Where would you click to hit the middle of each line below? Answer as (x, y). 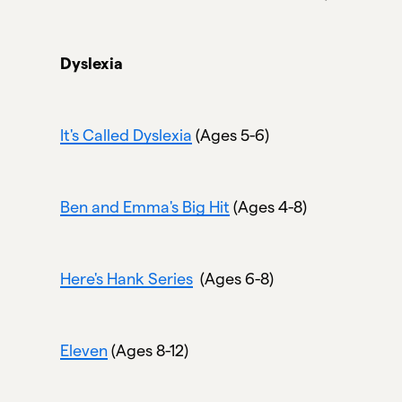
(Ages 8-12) (149, 350)
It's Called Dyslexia (127, 135)
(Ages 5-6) (231, 135)
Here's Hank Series (127, 278)
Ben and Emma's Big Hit (145, 206)
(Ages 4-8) (271, 206)
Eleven (84, 350)
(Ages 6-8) (234, 278)
